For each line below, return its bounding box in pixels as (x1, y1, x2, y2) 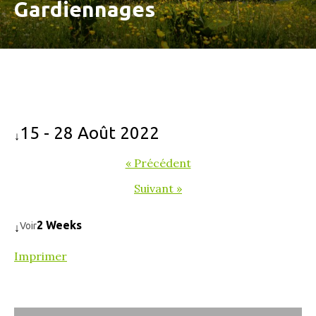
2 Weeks (37, 219, 82, 232)
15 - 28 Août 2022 (20, 123, 159, 143)
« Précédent (125, 156, 191, 171)
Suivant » (134, 181, 182, 196)
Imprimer (14, 249, 67, 264)
